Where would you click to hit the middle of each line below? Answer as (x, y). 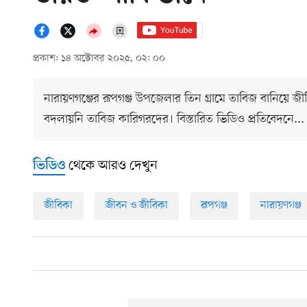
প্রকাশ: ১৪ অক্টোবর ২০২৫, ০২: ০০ (99, 59)
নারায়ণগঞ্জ (281, 206)
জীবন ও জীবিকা (137, 206)
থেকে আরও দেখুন (111, 166)
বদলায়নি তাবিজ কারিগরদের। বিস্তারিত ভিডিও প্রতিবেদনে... (174, 120)
